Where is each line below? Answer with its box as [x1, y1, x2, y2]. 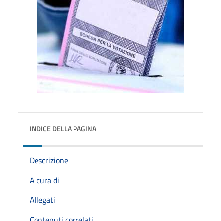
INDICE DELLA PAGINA [30, 123, 96, 134]
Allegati [30, 193, 55, 206]
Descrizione [30, 154, 68, 166]
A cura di [30, 174, 59, 186]
